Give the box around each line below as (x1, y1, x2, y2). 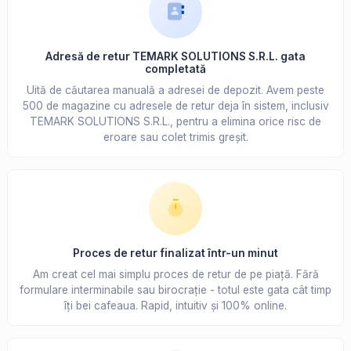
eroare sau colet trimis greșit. (103, 131, 248, 144)
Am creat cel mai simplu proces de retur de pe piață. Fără (32, 268, 319, 281)
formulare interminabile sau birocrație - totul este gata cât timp (20, 284, 331, 297)
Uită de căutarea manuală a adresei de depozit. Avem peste (27, 84, 324, 97)
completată (145, 63, 206, 76)
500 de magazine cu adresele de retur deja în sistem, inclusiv (22, 100, 329, 113)
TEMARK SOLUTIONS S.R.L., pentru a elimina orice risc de (30, 115, 321, 128)
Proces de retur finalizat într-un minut (73, 247, 278, 260)
